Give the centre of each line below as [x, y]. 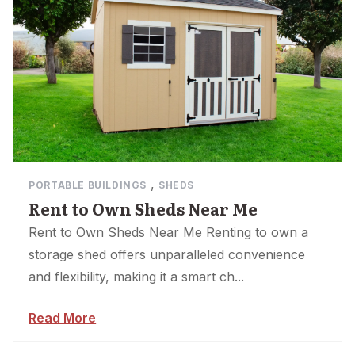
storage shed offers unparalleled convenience [167, 255]
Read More [63, 318]
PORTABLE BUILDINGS [88, 185]
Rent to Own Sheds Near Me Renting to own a [169, 233]
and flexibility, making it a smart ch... [137, 277]
